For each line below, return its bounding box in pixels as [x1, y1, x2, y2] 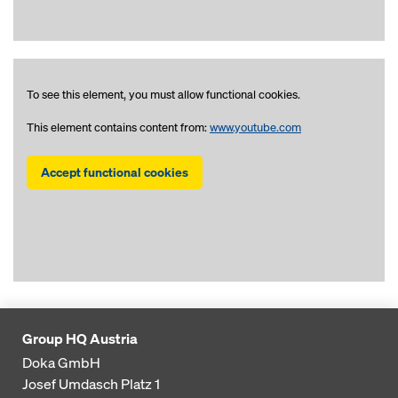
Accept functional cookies [41, 163, 188, 180]
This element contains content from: [27, 119, 210, 135]
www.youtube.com [210, 119, 301, 135]
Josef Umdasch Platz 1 [22, 373, 160, 394]
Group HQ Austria [22, 328, 138, 348]
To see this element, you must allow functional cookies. [27, 86, 300, 102]
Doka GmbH [22, 352, 100, 372]
